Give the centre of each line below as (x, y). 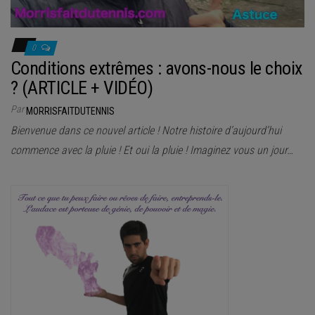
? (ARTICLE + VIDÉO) (82, 88)
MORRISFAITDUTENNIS (70, 111)
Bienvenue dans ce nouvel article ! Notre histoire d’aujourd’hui (146, 131)
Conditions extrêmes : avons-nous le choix (156, 69)
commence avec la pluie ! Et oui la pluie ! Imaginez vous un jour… (152, 150)
